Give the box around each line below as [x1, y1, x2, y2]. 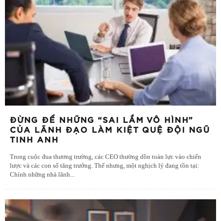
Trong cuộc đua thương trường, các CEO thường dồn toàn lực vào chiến [10, 153, 201, 161]
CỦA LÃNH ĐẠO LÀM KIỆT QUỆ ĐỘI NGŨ [10, 126, 210, 135]
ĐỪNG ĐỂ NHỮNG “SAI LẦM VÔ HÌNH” [10, 116, 193, 125]
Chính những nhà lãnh [10, 171, 70, 179]
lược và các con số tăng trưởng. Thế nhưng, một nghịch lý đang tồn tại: [10, 162, 199, 170]
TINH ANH [10, 136, 59, 145]
